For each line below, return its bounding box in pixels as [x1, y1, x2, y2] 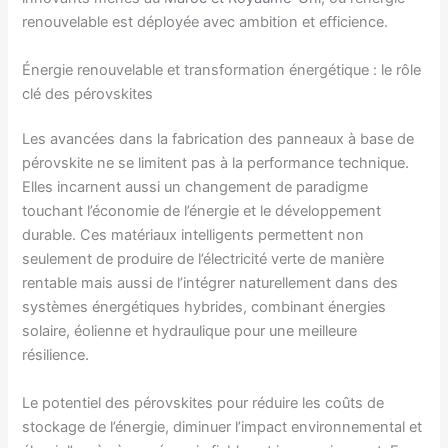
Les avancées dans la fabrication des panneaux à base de [22, 130, 415, 149]
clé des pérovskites [22, 84, 154, 103]
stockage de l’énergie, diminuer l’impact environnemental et [22, 417, 423, 436]
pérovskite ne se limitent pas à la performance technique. [22, 154, 410, 173]
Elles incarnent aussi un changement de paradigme [22, 178, 369, 197]
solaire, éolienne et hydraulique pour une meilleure [22, 322, 358, 341]
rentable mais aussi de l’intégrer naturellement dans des [22, 274, 399, 293]
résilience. [22, 346, 90, 365]
